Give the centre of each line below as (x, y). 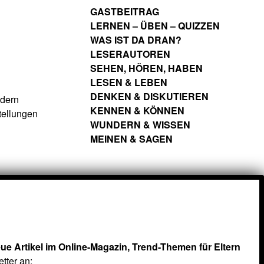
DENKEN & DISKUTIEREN (149, 97)
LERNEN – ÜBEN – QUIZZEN (155, 26)
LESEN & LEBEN (129, 82)
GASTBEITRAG (125, 12)
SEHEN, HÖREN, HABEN (146, 68)
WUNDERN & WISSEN (140, 125)
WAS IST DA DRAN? (136, 40)
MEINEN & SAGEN (131, 139)
